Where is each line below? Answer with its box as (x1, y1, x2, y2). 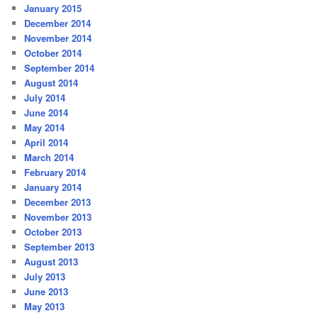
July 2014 (24, 91, 66, 105)
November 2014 (24, 31, 92, 45)
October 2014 (24, 46, 82, 60)
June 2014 (24, 106, 69, 120)
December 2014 (24, 16, 92, 31)
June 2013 (24, 285, 69, 299)
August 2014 (24, 76, 79, 90)
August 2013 (24, 255, 79, 269)
